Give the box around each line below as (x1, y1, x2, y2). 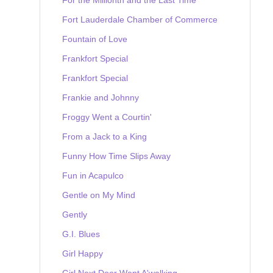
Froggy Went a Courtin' (62, 112, 152, 122)
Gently (62, 209, 87, 219)
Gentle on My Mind (62, 190, 135, 200)
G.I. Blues (62, 229, 100, 239)
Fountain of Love (62, 34, 127, 44)
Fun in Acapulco (62, 170, 124, 180)
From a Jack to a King (62, 131, 147, 141)
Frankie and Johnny (62, 92, 139, 102)
